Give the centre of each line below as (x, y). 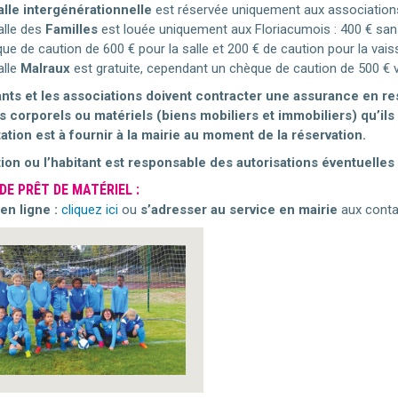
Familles (71, 29)
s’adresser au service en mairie (239, 210)
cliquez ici (89, 210)
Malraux (45, 68)
